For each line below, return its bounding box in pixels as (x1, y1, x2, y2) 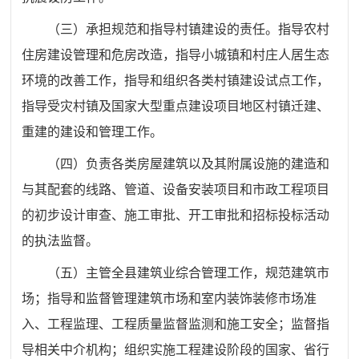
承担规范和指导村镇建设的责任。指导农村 (86, 22, 330, 37)
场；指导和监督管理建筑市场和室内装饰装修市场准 (22, 292, 317, 306)
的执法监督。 (22, 234, 99, 248)
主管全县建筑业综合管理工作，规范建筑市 (86, 266, 330, 280)
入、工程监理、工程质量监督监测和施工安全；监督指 (22, 317, 330, 332)
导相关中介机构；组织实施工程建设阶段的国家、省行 (22, 343, 330, 357)
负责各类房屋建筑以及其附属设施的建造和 (86, 157, 330, 171)
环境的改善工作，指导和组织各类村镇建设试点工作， (22, 74, 330, 88)
